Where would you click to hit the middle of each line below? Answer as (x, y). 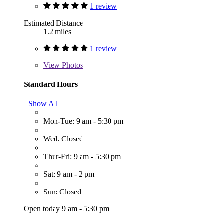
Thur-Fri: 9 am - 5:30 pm (82, 157)
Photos (71, 65)
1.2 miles (57, 31)
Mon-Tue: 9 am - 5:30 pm (83, 121)
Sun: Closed (62, 192)
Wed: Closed (63, 139)
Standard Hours (51, 84)
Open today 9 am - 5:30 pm (66, 209)
